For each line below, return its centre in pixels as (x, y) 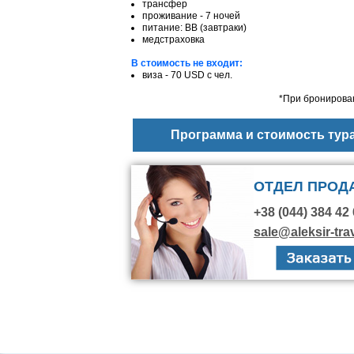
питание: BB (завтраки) (194, 27)
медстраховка (173, 39)
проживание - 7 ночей (191, 15)
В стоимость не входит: (187, 63)
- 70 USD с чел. (199, 75)
